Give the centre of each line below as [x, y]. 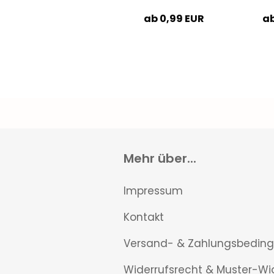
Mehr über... [160, 159]
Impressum [153, 191]
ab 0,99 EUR [174, 19]
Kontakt [144, 217]
